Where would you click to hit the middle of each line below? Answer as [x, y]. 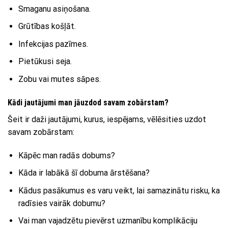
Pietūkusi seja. [45, 62]
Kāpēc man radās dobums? [66, 155]
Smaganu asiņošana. [54, 9]
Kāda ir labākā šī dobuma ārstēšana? [84, 173]
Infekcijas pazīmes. [53, 44]
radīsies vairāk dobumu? [62, 203]
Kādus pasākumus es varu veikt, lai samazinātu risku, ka [119, 190]
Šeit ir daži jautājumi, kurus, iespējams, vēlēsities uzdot [107, 119]
